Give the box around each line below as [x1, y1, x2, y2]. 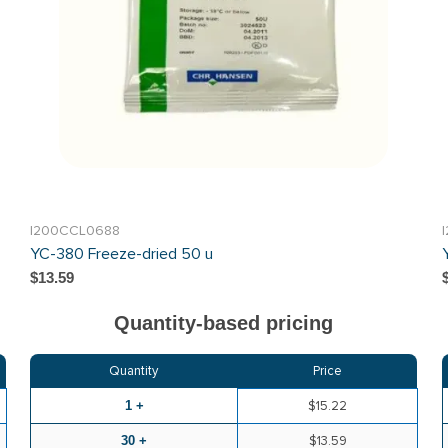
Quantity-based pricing [114, 311, 334, 334]
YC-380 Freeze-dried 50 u [30, 243, 214, 264]
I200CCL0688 [30, 221, 121, 239]
